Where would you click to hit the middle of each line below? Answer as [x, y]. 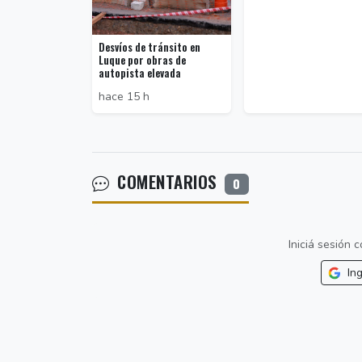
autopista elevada [140, 74]
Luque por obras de [142, 61]
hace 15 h [124, 97]
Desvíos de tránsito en [149, 48]
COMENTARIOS [167, 182]
